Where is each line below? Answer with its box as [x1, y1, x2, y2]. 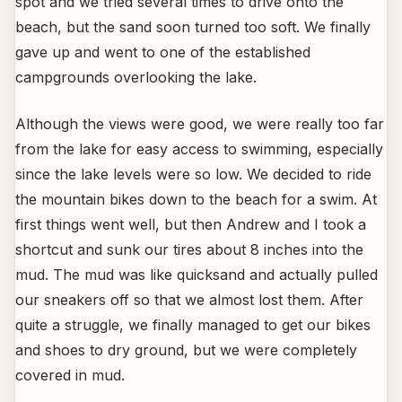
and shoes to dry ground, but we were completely [15, 340, 357, 359]
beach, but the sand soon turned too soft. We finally [15, 17, 371, 36]
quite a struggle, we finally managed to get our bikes [15, 315, 371, 334]
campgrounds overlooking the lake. [15, 67, 257, 86]
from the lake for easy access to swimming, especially [15, 139, 383, 158]
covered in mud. [15, 365, 125, 384]
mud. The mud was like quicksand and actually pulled [15, 265, 378, 284]
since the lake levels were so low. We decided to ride [15, 164, 371, 183]
